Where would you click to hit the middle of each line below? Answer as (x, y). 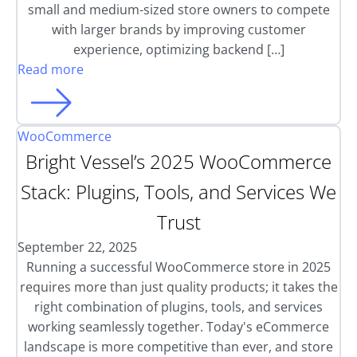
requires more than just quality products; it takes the (178, 287)
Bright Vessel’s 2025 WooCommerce (178, 161)
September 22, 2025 (77, 247)
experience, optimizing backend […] (178, 49)
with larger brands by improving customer (178, 29)
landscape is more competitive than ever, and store (178, 347)
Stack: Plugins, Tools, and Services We (178, 192)
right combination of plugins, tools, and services (178, 307)
